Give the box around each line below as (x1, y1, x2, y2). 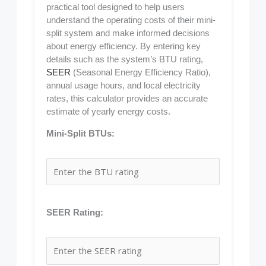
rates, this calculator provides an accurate (46, 93, 208, 103)
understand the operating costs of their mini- (46, 14, 216, 25)
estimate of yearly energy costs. (46, 106, 171, 116)
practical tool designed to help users (46, 1, 185, 12)
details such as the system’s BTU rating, (46, 53, 204, 64)
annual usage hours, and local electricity (46, 80, 201, 90)
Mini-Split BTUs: (46, 128, 115, 138)
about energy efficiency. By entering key (46, 40, 201, 51)
